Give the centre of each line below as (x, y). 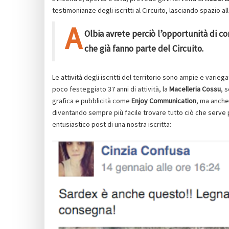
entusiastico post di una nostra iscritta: (112, 124)
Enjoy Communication (163, 100)
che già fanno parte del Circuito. (144, 48)
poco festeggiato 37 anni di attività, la (110, 89)
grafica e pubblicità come (91, 100)
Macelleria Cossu (194, 89)
